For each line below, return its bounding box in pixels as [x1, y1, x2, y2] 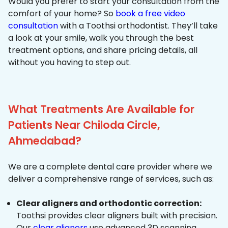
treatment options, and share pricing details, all [8, 44, 197, 56]
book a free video [116, 8, 185, 20]
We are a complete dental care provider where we [8, 161, 212, 173]
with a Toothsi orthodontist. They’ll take [58, 20, 218, 32]
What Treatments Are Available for [8, 102, 194, 117]
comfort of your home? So [8, 8, 116, 20]
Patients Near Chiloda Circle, [8, 118, 160, 133]
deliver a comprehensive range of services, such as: [8, 173, 214, 185]
